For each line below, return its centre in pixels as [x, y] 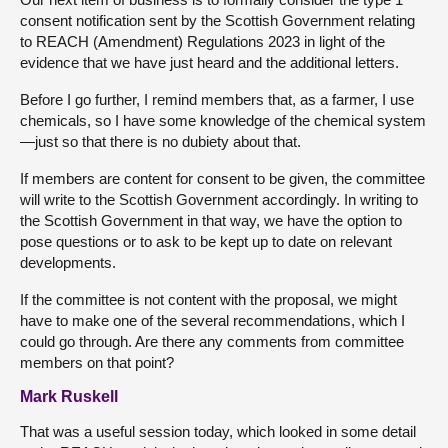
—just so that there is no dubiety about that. [160, 142]
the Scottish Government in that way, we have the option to [211, 221]
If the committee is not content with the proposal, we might [208, 300]
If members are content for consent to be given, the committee [222, 179]
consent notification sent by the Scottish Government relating [217, 21]
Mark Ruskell [69, 397]
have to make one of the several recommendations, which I [212, 321]
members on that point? [97, 363]
